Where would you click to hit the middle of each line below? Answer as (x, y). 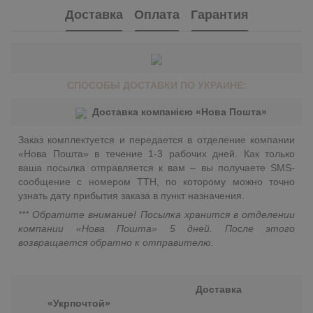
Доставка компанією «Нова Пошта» (180, 112)
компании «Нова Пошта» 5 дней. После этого (156, 229)
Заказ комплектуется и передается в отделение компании (156, 140)
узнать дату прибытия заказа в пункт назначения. (131, 196)
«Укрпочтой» (79, 304)
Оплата (156, 14)
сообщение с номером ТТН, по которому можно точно (156, 182)
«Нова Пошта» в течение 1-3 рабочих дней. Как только (156, 154)
